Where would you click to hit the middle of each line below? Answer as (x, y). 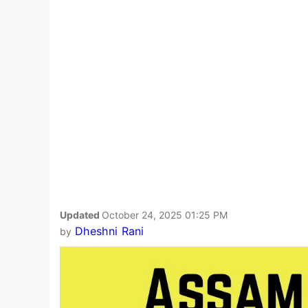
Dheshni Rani (109, 231)
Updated (81, 214)
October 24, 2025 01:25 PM (165, 214)
